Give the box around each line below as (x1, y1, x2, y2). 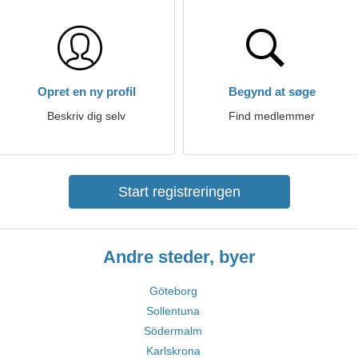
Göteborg (149, 284, 197, 297)
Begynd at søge (228, 85, 316, 98)
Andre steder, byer (102, 247, 256, 267)
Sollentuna (146, 304, 200, 317)
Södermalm (144, 324, 202, 337)
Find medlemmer (229, 109, 315, 122)
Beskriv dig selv (47, 109, 125, 122)
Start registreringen (117, 184, 241, 200)
